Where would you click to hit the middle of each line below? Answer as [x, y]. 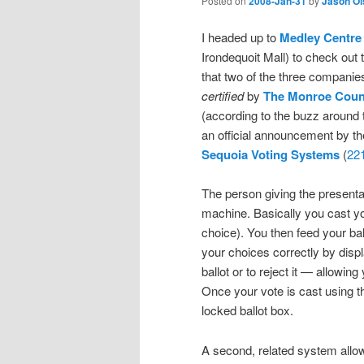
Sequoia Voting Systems [271, 155]
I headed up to [240, 37]
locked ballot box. [247, 310]
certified [223, 96]
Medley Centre [321, 38]
